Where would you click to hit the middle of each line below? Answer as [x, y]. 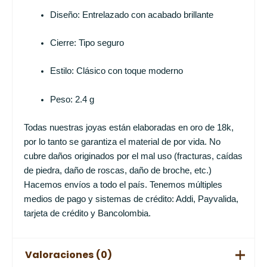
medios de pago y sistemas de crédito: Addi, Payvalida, [131, 199]
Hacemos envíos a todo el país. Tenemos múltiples [123, 185]
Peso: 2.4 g [72, 99]
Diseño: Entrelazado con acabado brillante [131, 15]
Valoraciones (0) [68, 255]
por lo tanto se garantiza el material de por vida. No [122, 142]
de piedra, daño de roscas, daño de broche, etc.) [117, 171]
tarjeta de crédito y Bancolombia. [87, 214]
